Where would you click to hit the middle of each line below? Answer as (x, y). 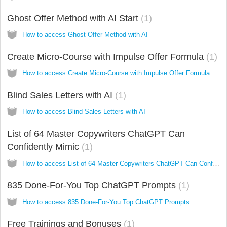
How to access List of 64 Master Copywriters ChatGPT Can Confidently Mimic (216, 163)
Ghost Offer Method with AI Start (74, 18)
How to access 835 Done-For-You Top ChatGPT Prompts (106, 202)
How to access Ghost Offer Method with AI (85, 34)
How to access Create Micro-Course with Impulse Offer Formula (116, 73)
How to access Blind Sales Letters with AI (84, 111)
